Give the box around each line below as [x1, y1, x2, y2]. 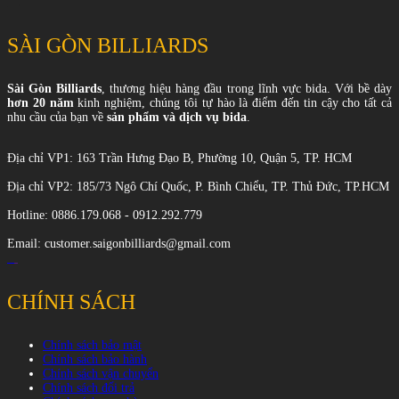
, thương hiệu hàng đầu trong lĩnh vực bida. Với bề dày [102, 82, 393, 96]
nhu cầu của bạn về [7, 110, 107, 125]
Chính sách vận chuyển [43, 367, 159, 381]
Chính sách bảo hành [43, 353, 147, 367]
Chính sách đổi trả [43, 381, 134, 395]
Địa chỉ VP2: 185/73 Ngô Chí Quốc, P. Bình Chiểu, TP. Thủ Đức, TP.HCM [7, 180, 389, 194]
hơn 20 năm [7, 96, 74, 110]
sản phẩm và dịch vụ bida [107, 110, 247, 125]
